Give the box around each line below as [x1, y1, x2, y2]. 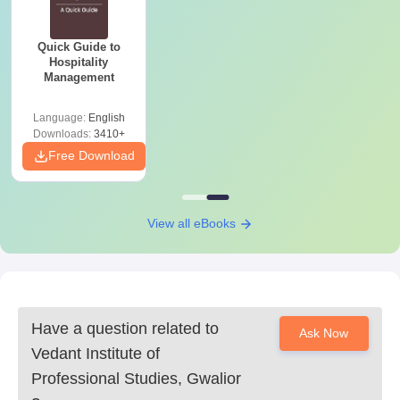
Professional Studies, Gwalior [31, 370, 241, 387]
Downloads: [32, 128, 91, 140]
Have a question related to [31, 320, 219, 337]
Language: [32, 112, 88, 124]
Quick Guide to [37, 40, 121, 54]
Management [43, 71, 114, 84]
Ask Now [299, 326, 349, 340]
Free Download [47, 148, 135, 162]
